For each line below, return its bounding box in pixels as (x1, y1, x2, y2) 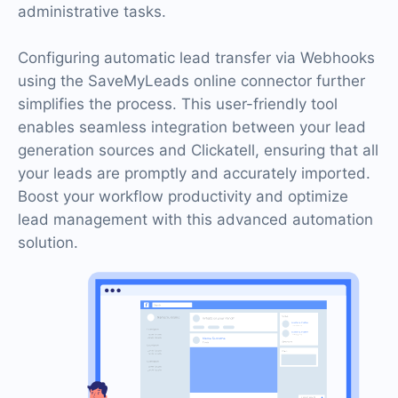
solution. (18, 234, 78, 251)
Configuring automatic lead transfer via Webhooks (18, 49, 375, 67)
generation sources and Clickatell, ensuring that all (18, 141, 378, 159)
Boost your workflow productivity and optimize (18, 187, 348, 205)
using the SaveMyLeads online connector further (18, 72, 365, 90)
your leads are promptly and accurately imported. (18, 164, 370, 182)
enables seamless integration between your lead (18, 118, 366, 136)
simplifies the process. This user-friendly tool (18, 95, 338, 113)
